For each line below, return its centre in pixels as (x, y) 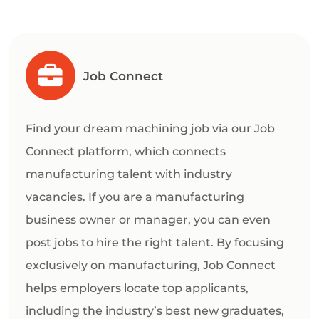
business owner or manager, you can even (148, 220)
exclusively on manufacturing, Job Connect (151, 266)
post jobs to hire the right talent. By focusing (155, 243)
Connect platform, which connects (126, 152)
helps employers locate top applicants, (137, 288)
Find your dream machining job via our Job (150, 129)
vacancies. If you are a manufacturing (135, 197)
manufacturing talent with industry (129, 174)
